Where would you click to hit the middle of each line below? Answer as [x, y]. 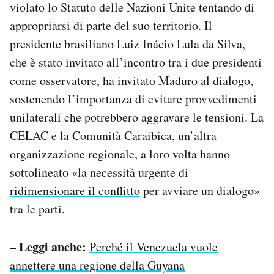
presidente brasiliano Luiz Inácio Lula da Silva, [128, 43]
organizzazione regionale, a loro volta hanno [120, 154]
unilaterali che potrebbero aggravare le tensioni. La [137, 117]
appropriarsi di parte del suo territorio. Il [111, 25]
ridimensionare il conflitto [75, 190]
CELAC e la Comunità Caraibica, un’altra [113, 135]
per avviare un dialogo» [200, 190]
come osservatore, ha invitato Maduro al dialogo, [131, 80]
